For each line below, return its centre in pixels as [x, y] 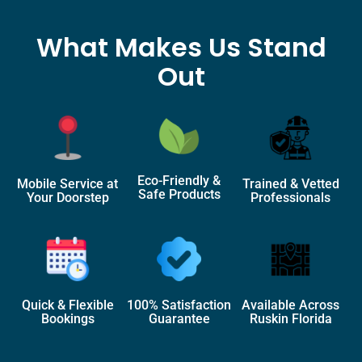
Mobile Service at [68, 183]
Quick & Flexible [67, 305]
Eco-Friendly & [179, 180]
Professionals [291, 197]
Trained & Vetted [290, 183]
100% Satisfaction [179, 305]
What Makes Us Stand [181, 47]
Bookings [67, 319]
